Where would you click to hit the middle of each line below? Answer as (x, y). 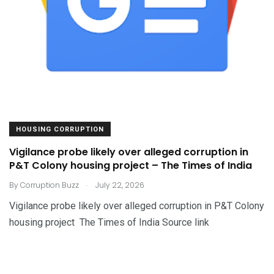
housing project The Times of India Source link (109, 222)
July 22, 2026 (119, 185)
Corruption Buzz (50, 185)
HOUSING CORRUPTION (60, 129)
